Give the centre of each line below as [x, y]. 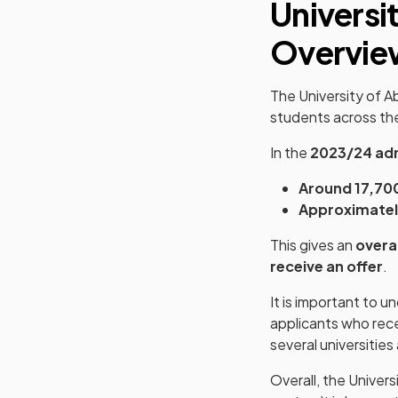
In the [290, 152]
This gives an [313, 245]
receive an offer [326, 266]
